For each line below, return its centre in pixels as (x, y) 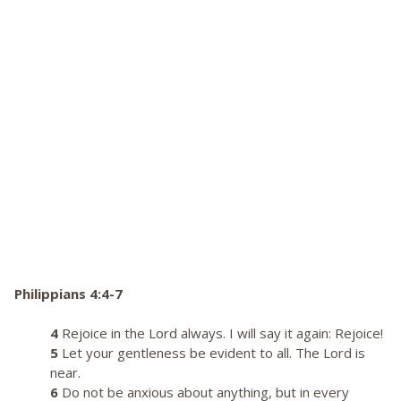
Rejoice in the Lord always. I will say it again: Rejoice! (221, 333)
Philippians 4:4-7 (68, 294)
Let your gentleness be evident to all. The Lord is (212, 353)
